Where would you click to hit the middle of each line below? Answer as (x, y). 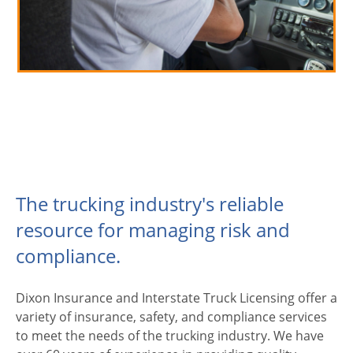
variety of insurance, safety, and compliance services (171, 317)
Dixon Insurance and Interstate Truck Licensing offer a (176, 298)
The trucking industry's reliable (150, 204)
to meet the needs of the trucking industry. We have (170, 336)
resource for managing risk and (153, 230)
